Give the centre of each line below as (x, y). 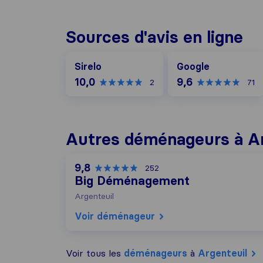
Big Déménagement (132, 181)
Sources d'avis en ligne (154, 37)
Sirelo (88, 66)
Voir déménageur (115, 216)
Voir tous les (95, 253)
